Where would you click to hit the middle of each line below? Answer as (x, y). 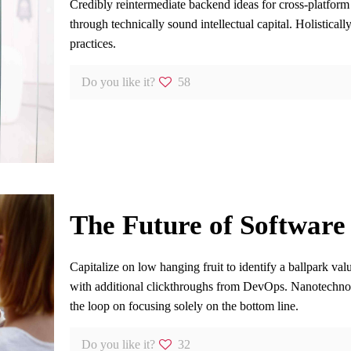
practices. (92, 43)
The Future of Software (207, 225)
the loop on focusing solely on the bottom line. (184, 306)
